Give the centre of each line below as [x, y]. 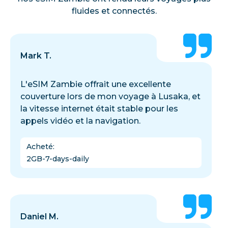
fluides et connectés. [114, 11]
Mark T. [36, 55]
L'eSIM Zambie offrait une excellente [96, 84]
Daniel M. [39, 216]
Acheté [40, 146]
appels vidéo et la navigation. [80, 121]
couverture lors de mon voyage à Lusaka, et [110, 96]
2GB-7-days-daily [58, 159]
